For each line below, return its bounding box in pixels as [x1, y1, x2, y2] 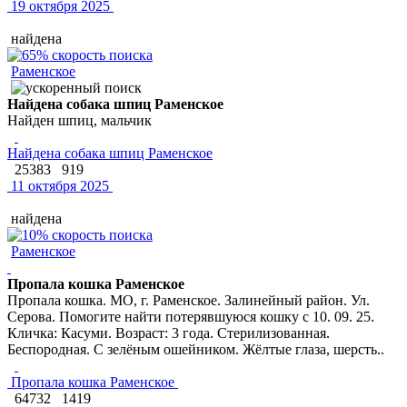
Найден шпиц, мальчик [7, 112, 152, 128]
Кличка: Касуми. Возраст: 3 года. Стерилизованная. [7, 324, 330, 341]
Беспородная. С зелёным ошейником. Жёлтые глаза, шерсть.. [7, 341, 384, 357]
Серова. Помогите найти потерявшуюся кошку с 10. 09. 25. [7, 308, 374, 324]
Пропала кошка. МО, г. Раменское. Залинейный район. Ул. [7, 292, 370, 308]
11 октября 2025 [7, 177, 109, 194]
